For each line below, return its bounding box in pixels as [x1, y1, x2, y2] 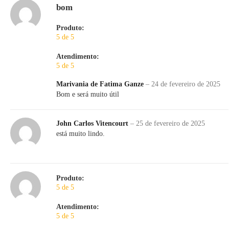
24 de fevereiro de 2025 [151, 80, 220, 88]
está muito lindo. [56, 130, 105, 138]
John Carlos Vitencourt [56, 120, 130, 128]
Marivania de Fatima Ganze [56, 80, 146, 88]
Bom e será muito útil [56, 90, 119, 99]
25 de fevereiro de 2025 [136, 120, 205, 128]
